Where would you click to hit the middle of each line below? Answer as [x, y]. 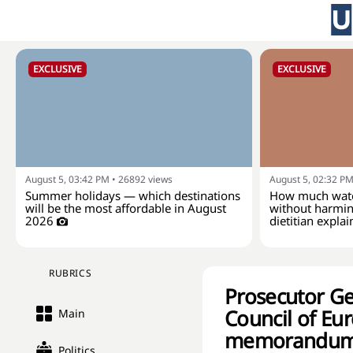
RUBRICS [71, 273]
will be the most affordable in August [126, 208]
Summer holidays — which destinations [133, 195]
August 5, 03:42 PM [67, 179]
